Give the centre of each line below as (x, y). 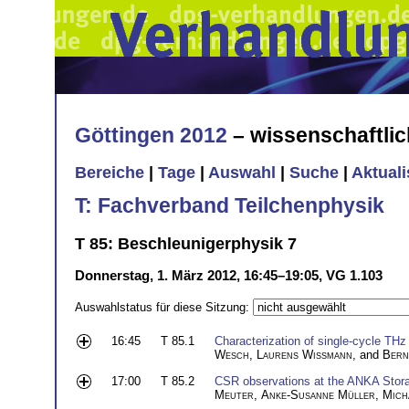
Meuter (234, 394)
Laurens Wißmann (304, 354)
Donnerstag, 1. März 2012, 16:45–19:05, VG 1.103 (229, 275)
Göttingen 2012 (151, 135)
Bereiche (110, 173)
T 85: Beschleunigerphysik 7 (186, 243)
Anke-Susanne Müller (318, 394)
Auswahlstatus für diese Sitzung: (164, 307)
